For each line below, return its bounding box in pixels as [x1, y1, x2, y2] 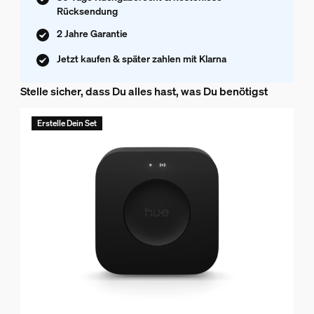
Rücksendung [56, 4, 118, 18]
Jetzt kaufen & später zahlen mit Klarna [56, 52, 226, 66]
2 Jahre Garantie [56, 27, 128, 41]
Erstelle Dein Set [36, 118, 97, 129]
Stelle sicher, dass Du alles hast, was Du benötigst [20, 83, 268, 100]
